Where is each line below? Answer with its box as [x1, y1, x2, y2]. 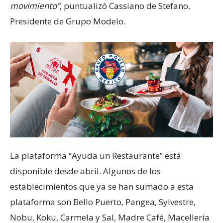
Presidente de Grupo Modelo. [10, 15, 125, 27]
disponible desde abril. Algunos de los [10, 165, 161, 177]
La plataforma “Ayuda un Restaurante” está [10, 149, 181, 161]
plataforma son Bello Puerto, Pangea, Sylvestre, [10, 196, 196, 208]
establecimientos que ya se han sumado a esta [10, 180, 194, 192]
